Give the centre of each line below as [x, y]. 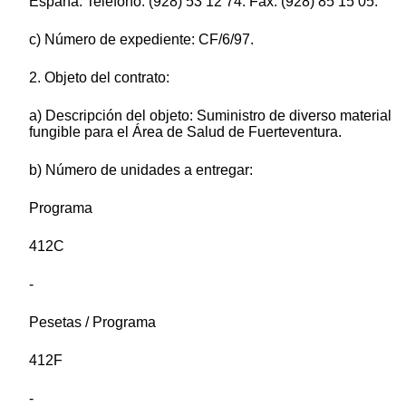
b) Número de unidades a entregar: [141, 169]
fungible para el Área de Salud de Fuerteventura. [185, 131]
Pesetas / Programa [92, 322]
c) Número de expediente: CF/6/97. [141, 39]
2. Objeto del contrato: [99, 77]
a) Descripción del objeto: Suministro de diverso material [210, 115]
